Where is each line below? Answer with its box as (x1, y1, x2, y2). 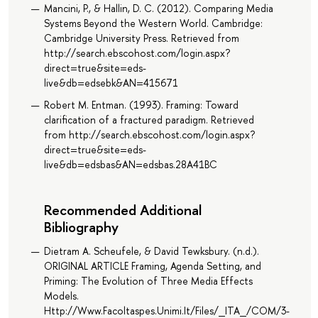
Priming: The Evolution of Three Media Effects (43, 274, 253, 288)
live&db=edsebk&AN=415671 (43, 75, 178, 89)
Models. (43, 289, 79, 303)
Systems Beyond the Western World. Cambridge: (43, 16, 263, 30)
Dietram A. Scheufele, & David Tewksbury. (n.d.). (43, 244, 259, 258)
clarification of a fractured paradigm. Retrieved (43, 113, 254, 127)
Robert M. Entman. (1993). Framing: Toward (43, 98, 238, 112)
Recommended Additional (43, 200, 202, 220)
